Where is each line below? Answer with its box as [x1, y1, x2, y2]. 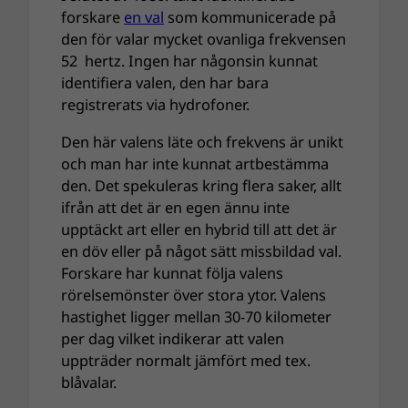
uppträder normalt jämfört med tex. [61, 350, 311, 371]
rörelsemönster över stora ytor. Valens [61, 284, 327, 305]
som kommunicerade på [164, 7, 337, 28]
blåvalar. [61, 372, 117, 393]
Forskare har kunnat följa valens [61, 262, 284, 283]
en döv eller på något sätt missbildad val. [61, 240, 342, 261]
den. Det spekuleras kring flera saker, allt [61, 175, 342, 196]
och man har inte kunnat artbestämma [61, 153, 330, 174]
